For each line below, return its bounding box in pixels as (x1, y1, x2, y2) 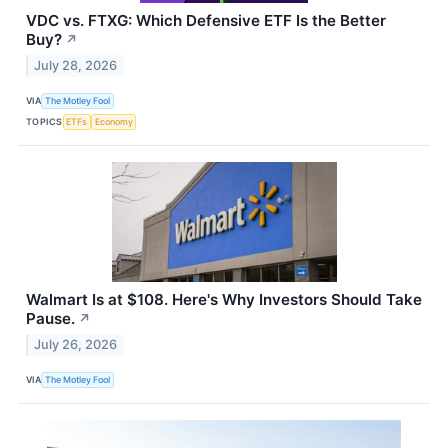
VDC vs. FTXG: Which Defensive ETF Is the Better (26, 11, 386, 31)
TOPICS (26, 115, 63, 127)
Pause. (26, 309, 75, 329)
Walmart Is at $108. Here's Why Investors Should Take (26, 290, 422, 310)
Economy (94, 115, 133, 127)
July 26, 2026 (34, 337, 118, 353)
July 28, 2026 (34, 58, 118, 74)
